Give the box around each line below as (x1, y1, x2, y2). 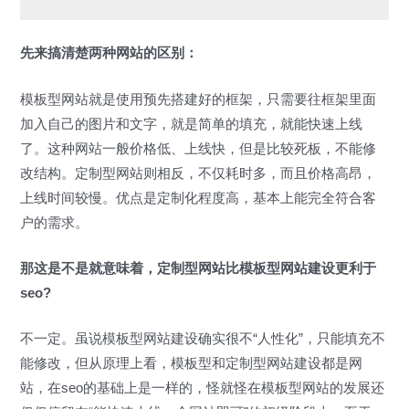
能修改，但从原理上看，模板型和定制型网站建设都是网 (20, 356, 363, 372)
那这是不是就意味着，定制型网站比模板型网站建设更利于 (20, 261, 377, 277)
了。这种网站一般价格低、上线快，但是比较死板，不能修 (20, 141, 377, 156)
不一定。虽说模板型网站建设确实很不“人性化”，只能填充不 (20, 331, 386, 347)
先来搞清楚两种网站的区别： (20, 46, 199, 61)
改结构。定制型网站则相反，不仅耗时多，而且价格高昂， (20, 165, 377, 181)
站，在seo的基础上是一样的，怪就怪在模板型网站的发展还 (20, 381, 385, 396)
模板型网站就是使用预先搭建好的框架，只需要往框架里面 (20, 91, 377, 107)
